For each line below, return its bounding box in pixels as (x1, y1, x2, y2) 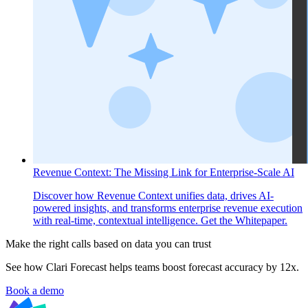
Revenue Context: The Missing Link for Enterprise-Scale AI (33, 166, 294, 178)
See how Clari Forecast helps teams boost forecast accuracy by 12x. (5, 261, 299, 273)
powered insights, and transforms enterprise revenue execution (33, 202, 302, 214)
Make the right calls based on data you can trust (5, 238, 211, 250)
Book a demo (5, 285, 64, 296)
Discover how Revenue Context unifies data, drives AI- (33, 190, 274, 201)
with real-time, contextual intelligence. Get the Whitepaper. (33, 214, 287, 226)
